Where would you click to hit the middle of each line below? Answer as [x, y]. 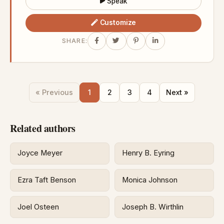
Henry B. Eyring [148, 153]
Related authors [43, 128]
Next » [177, 92]
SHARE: [75, 41]
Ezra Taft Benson [47, 180]
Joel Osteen [38, 207]
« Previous [54, 92]
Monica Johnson [150, 180]
